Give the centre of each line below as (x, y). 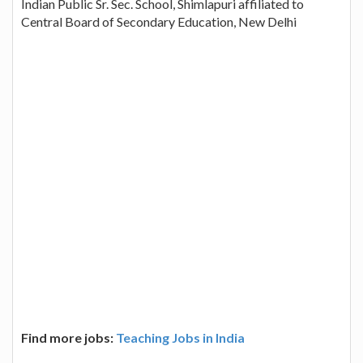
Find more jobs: (68, 337)
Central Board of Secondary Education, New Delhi (159, 21)
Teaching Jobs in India (180, 337)
